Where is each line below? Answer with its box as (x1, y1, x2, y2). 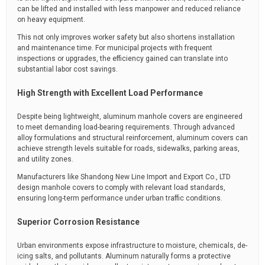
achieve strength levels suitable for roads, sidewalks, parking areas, (17, 144, 240, 153)
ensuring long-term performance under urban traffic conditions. (17, 194, 222, 202)
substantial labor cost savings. (17, 65, 118, 73)
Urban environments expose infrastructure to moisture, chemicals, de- (17, 241, 247, 250)
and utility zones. (17, 155, 73, 163)
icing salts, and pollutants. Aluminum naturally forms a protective (17, 252, 231, 260)
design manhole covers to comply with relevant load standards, (17, 183, 225, 192)
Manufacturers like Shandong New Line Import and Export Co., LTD (17, 173, 231, 181)
